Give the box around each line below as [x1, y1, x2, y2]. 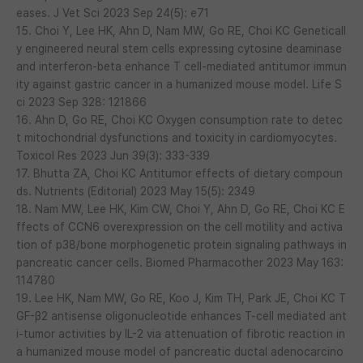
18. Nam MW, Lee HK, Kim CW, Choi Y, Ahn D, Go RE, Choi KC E [16, 202, 345, 216]
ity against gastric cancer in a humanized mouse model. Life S [16, 77, 342, 91]
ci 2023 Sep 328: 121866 [16, 95, 147, 109]
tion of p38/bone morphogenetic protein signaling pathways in [16, 237, 347, 251]
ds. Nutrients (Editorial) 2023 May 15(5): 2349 [16, 184, 255, 198]
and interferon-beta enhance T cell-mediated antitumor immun [16, 59, 347, 73]
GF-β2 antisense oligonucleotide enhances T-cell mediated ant [16, 309, 347, 322]
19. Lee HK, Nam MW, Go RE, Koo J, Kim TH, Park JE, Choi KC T [16, 291, 346, 305]
